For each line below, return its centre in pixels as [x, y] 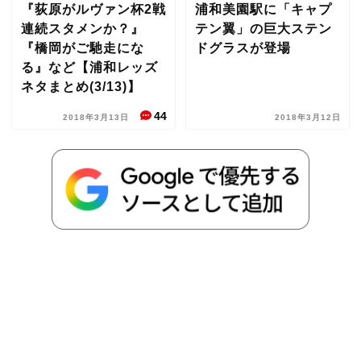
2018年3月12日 [307, 117]
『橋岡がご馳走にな [83, 48]
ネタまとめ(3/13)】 [81, 87]
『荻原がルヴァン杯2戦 [93, 9]
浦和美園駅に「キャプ [263, 9]
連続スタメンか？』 [83, 29]
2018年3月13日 [98, 117]
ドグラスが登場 [243, 48]
